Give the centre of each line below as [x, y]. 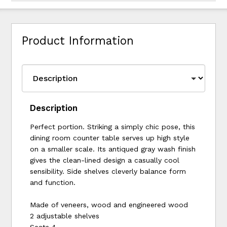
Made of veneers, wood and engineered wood [109, 204]
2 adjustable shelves [65, 216]
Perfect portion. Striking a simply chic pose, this [113, 126]
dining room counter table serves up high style [110, 138]
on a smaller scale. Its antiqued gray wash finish [113, 149]
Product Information [78, 41]
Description [54, 108]
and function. [53, 182]
